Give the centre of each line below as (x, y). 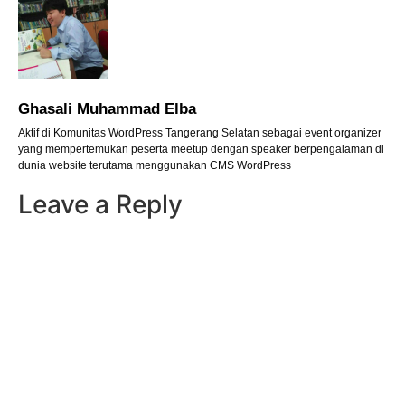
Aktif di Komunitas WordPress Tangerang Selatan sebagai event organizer (200, 133)
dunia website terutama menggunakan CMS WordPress (155, 166)
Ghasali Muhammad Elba (107, 109)
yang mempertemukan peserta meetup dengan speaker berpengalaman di (201, 150)
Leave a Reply (100, 204)
